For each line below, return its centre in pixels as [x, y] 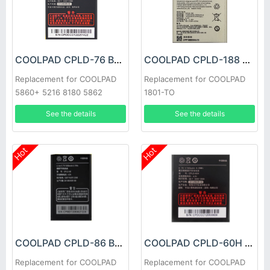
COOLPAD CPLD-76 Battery [118, 60]
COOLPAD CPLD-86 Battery [118, 243]
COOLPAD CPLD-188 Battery [246, 60]
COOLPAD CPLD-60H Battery [249, 243]
